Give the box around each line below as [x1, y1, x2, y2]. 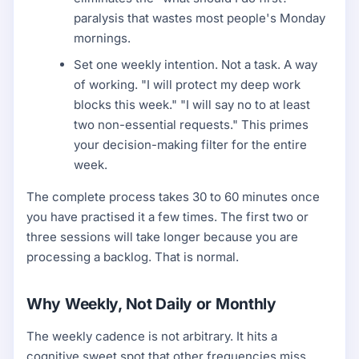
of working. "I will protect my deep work [74, 77, 301, 93]
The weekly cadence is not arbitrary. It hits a [26, 329, 277, 345]
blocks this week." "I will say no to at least [74, 97, 311, 113]
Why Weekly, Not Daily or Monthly [26, 294, 276, 314]
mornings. [74, 30, 131, 46]
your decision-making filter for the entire [74, 137, 308, 153]
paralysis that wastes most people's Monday [74, 10, 326, 26]
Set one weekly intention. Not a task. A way [74, 57, 318, 73]
